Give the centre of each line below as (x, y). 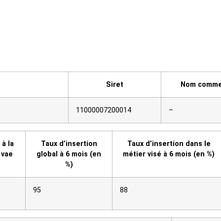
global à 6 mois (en (69, 154)
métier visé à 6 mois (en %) (169, 154)
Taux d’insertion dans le (169, 144)
